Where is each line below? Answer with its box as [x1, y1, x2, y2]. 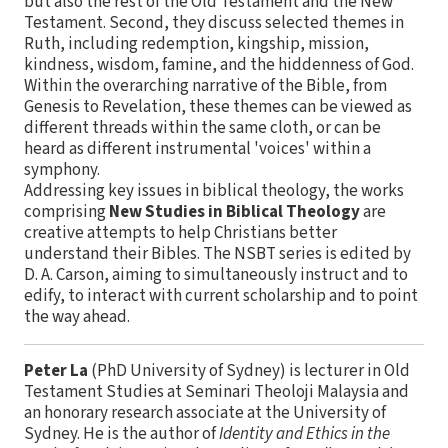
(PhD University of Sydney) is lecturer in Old [88, 358, 410, 383]
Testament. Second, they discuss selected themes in [24, 10, 404, 35]
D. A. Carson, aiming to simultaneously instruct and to [24, 262, 408, 287]
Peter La [24, 358, 88, 383]
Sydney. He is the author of [24, 421, 219, 446]
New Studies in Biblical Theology [109, 199, 360, 224]
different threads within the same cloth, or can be [24, 115, 381, 140]
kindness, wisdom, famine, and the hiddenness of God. [24, 52, 414, 77]
